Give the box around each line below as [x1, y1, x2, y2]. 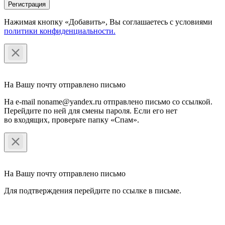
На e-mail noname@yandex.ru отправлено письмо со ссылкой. [4, 97, 212, 106]
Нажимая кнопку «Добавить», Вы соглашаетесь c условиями [4, 17, 212, 26]
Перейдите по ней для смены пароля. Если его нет [4, 106, 177, 115]
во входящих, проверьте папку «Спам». [4, 115, 139, 124]
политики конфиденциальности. [4, 26, 116, 35]
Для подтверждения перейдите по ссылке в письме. [4, 186, 181, 195]
